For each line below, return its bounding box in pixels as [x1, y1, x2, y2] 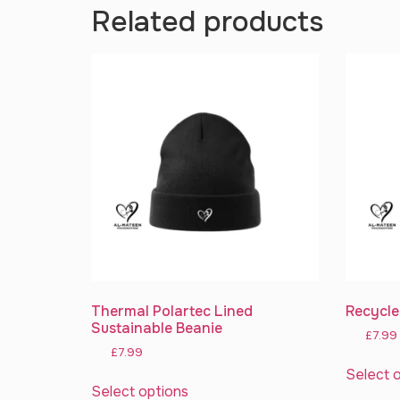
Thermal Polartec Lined [91, 301, 253, 321]
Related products [91, 3, 323, 40]
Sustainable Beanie [91, 318, 222, 337]
